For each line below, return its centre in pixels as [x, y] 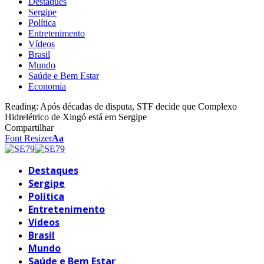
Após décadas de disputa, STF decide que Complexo [138, 106]
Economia [47, 86]
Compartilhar [29, 127]
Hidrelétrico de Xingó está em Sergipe [76, 117]
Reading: [22, 106]
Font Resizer [28, 138]
